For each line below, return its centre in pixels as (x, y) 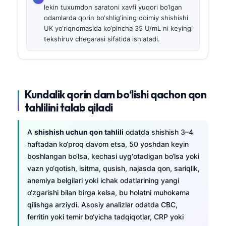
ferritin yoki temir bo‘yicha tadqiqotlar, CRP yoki (105, 216)
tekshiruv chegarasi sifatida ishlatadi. (102, 39)
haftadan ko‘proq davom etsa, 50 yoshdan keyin (108, 144)
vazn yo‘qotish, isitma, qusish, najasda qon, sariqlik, (114, 168)
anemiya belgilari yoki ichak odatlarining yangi (103, 180)
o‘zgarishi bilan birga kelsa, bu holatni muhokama (108, 192)
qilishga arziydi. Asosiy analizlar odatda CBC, (102, 204)
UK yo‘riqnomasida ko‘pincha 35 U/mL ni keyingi (118, 28)
